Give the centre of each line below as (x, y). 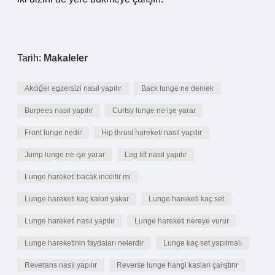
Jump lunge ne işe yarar (65, 155)
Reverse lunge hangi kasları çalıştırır (177, 265)
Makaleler (66, 58)
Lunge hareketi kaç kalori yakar (77, 199)
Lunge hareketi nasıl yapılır (70, 221)
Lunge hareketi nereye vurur (182, 221)
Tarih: (30, 58)
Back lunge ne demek (177, 88)
